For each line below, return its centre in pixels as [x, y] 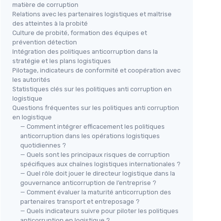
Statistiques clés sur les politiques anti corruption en [92, 89]
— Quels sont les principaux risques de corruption [95, 155]
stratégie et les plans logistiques [62, 61]
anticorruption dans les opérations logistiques [90, 136]
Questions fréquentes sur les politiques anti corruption [96, 108]
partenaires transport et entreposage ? [80, 202]
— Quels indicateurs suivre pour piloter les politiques [99, 211]
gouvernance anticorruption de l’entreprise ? [88, 183]
